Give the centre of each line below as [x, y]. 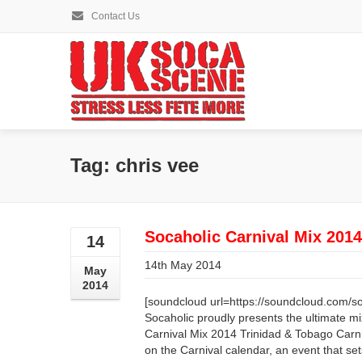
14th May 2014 [183, 265]
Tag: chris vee [135, 165]
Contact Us [114, 16]
